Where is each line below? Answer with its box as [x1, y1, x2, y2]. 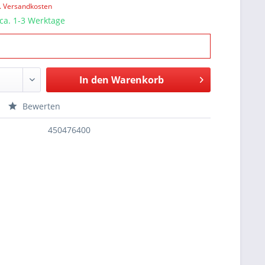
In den [79, 73, 109, 86]
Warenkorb [111, 73, 164, 86]
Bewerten [20, 101, 61, 112]
